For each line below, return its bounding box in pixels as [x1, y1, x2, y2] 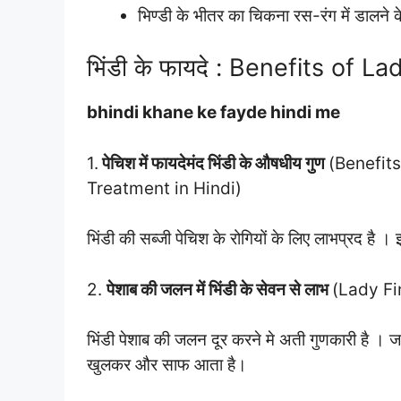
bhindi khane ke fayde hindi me [87, 102, 340, 123]
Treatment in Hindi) [87, 177, 242, 199]
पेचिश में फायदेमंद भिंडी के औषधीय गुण [98, 152, 328, 174]
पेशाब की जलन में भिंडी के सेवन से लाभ [107, 278, 332, 300]
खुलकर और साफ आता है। [87, 354, 247, 375]
